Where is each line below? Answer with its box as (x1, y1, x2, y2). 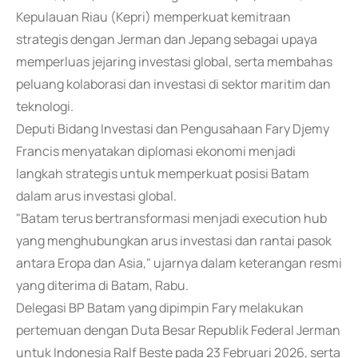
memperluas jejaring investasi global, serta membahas (16, 53, 332, 70)
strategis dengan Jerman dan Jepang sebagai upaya (16, 30, 317, 48)
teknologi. (16, 97, 74, 115)
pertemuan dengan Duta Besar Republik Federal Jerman (16, 321, 340, 339)
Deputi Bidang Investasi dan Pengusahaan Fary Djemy (16, 120, 329, 137)
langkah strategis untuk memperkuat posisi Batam (16, 165, 309, 182)
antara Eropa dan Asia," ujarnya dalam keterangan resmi (16, 254, 342, 272)
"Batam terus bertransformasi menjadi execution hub (16, 209, 327, 227)
